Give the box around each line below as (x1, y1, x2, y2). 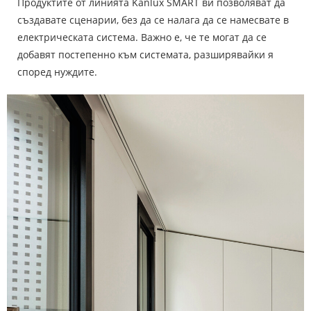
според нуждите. (17, 65, 97, 79)
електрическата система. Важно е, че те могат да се (17, 31, 267, 44)
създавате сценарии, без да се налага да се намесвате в (17, 13, 289, 27)
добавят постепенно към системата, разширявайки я (17, 48, 274, 62)
